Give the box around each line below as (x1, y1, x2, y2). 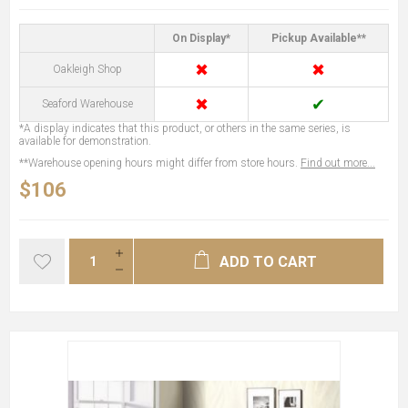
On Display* (172, 31, 230, 45)
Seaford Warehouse (41, 97, 133, 110)
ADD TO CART (219, 252, 317, 270)
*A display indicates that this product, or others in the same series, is (19, 121, 351, 135)
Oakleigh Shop (52, 62, 122, 76)
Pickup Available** (270, 31, 366, 45)
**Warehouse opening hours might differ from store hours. (19, 156, 301, 169)
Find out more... (301, 156, 375, 169)
